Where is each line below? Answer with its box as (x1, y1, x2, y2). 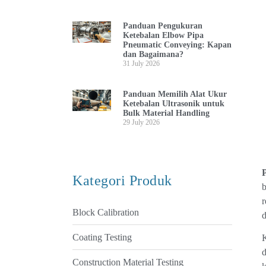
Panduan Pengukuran (122, 21, 202, 30)
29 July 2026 (122, 118, 160, 126)
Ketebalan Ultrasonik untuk (122, 99, 224, 108)
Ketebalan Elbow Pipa (122, 30, 204, 40)
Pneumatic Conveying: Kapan (122, 40, 232, 49)
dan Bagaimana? (122, 49, 183, 59)
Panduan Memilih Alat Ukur (122, 89, 227, 99)
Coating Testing (72, 232, 132, 242)
